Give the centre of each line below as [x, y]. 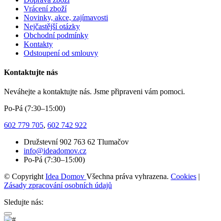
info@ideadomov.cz [55, 151]
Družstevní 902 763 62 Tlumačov [76, 142]
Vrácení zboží [45, 8]
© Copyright [25, 177]
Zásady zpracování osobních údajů [58, 185]
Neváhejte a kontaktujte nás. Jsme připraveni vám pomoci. [94, 92]
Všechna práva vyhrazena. [129, 177]
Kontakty [38, 44]
